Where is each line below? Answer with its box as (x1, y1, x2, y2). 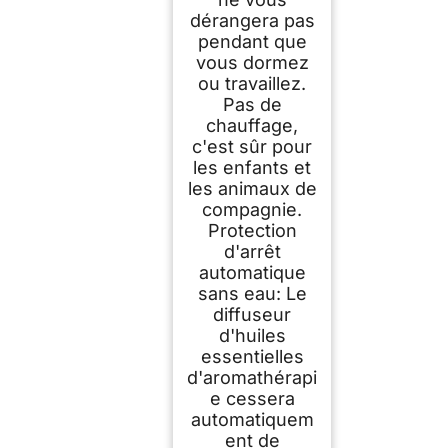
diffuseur (213, 304, 291, 326)
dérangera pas (189, 10, 315, 32)
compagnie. (202, 199, 302, 221)
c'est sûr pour (192, 136, 312, 158)
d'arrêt (223, 241, 281, 263)
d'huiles (218, 325, 286, 347)
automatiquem (190, 409, 314, 431)
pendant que (197, 31, 307, 53)
